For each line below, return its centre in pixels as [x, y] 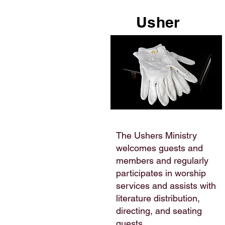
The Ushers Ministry [156, 135]
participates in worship [161, 173]
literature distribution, [158, 198]
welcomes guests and [159, 148]
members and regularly [162, 160]
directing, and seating [159, 211]
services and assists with [166, 186]
